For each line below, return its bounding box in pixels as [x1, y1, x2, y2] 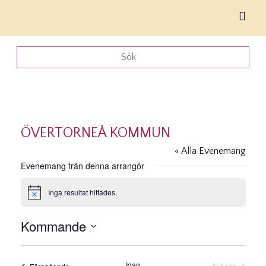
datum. [20, 254, 47, 265]
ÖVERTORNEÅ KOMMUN [20, 125, 170, 141]
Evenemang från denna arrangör [20, 160, 144, 172]
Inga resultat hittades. [47, 187, 117, 198]
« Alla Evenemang [174, 145, 246, 156]
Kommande [20, 217, 86, 236]
